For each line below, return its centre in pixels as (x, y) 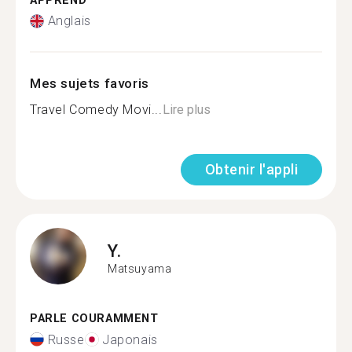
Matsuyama (140, 268)
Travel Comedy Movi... (96, 110)
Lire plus (186, 110)
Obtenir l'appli (251, 169)
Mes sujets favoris (90, 83)
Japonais (130, 339)
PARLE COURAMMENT (94, 319)
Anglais (69, 21)
